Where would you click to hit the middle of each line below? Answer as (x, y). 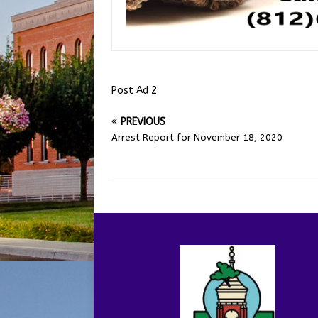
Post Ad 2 (134, 90)
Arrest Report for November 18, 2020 (197, 137)
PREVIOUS (143, 121)
